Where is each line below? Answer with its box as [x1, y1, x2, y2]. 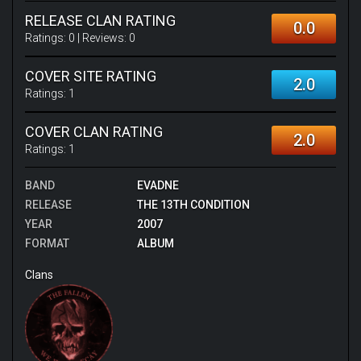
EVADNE [136, 179, 179, 192]
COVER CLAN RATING [25, 123, 163, 140]
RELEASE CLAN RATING [25, 12, 176, 29]
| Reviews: [75, 31, 129, 44]
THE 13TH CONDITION [136, 198, 250, 211]
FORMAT [25, 237, 69, 250]
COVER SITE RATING [25, 68, 156, 85]
